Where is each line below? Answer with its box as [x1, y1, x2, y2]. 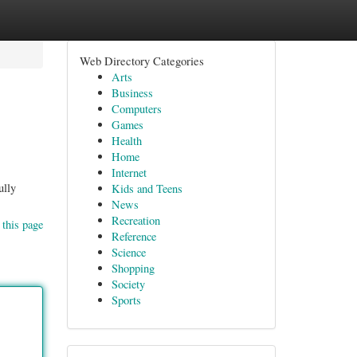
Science [111, 245, 146, 260]
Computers [111, 101, 162, 116]
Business [111, 85, 153, 100]
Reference [111, 229, 156, 244]
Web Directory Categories [79, 53, 204, 69]
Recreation [111, 213, 160, 228]
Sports [111, 292, 141, 308]
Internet [111, 165, 147, 180]
